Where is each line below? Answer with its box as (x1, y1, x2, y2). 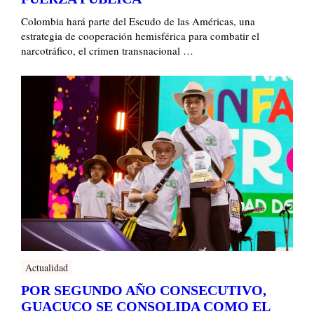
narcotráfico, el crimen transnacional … (21, 43, 194, 57)
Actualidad (25, 260, 69, 274)
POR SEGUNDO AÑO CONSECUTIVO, (21, 282, 267, 298)
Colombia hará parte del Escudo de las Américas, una (21, 13, 256, 28)
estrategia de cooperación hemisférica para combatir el (21, 28, 260, 43)
